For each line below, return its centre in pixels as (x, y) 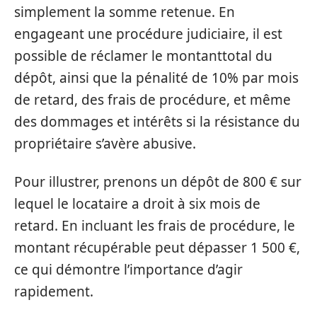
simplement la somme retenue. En (125, 12)
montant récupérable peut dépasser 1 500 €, (157, 247)
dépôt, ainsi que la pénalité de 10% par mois (156, 78)
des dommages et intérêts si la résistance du (157, 122)
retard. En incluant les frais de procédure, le (155, 225)
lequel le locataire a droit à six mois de (137, 203)
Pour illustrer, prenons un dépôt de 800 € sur (158, 181)
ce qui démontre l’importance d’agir (128, 269)
